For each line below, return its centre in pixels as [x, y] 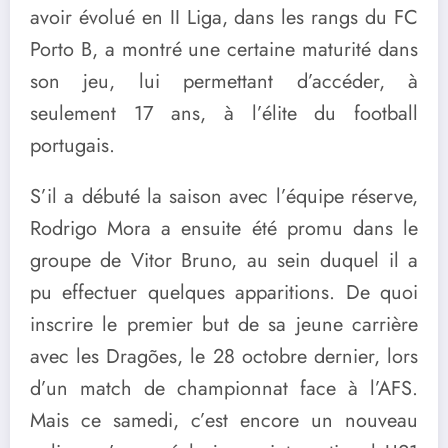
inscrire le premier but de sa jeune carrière [224, 324]
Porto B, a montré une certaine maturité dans [224, 49]
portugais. [72, 145]
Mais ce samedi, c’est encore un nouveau [224, 420]
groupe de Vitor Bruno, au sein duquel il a [224, 260]
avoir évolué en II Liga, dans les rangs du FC [224, 17]
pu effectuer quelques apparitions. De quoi [224, 292]
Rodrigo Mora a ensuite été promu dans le [224, 228]
